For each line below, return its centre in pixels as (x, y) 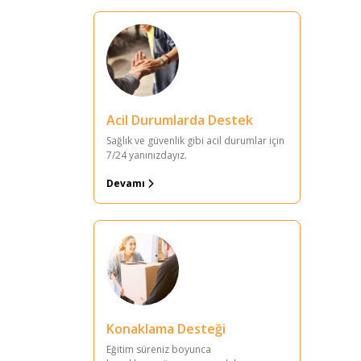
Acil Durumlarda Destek (180, 120)
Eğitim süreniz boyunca (159, 349)
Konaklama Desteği (166, 329)
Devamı (127, 183)
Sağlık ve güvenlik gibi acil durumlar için (195, 141)
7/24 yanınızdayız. (147, 155)
